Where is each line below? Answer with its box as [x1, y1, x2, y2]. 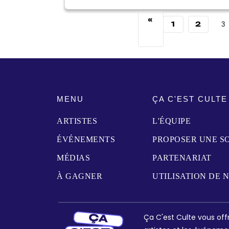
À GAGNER [57, 171, 102, 180]
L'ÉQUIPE [152, 116, 191, 125]
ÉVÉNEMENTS [57, 134, 115, 144]
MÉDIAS [57, 153, 90, 162]
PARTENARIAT [152, 153, 212, 162]
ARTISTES [57, 116, 97, 125]
